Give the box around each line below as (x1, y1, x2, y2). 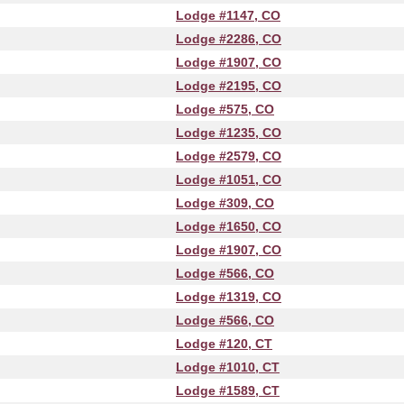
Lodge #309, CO (176, 196, 274, 210)
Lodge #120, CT (176, 336, 272, 351)
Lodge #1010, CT (176, 360, 280, 374)
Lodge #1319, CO (176, 289, 281, 304)
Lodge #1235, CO (176, 125, 281, 140)
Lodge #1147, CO (176, 8, 280, 23)
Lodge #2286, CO (176, 32, 281, 46)
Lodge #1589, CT (176, 383, 280, 398)
